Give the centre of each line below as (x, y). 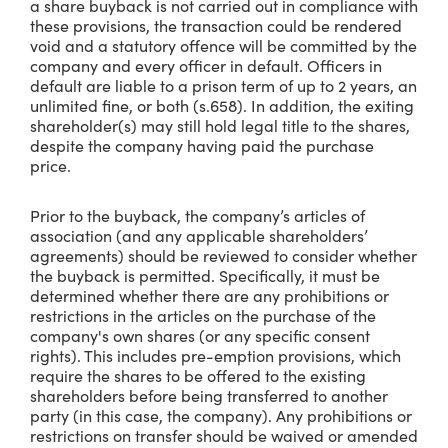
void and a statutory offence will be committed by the (223, 45)
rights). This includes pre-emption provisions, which (215, 355)
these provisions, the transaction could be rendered (216, 25)
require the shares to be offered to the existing (198, 375)
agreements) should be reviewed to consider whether (223, 255)
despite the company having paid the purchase (202, 145)
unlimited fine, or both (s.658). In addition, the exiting (222, 105)
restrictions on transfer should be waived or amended (224, 435)
